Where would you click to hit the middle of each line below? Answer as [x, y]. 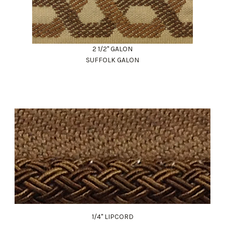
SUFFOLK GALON [113, 60]
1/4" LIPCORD [113, 216]
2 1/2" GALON [113, 49]
